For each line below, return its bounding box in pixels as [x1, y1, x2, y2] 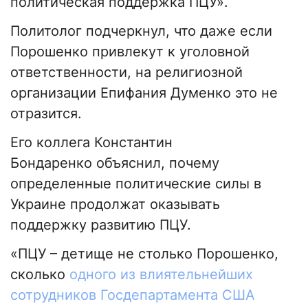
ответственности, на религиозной [10, 64, 243, 81]
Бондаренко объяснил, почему [10, 155, 219, 172]
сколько [10, 266, 69, 283]
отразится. [10, 105, 82, 122]
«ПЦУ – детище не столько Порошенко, [10, 245, 278, 263]
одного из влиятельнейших [69, 266, 253, 283]
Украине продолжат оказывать [10, 196, 220, 213]
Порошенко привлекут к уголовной [10, 43, 250, 60]
